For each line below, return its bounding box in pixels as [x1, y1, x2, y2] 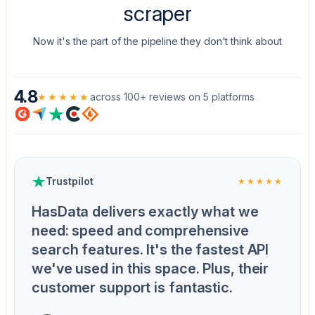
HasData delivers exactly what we [32, 203, 259, 220]
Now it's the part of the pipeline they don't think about [33, 35, 282, 47]
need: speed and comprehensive [32, 222, 250, 239]
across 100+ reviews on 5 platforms [90, 91, 255, 103]
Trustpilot [46, 175, 94, 187]
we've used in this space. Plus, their [32, 260, 269, 277]
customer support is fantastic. [32, 279, 233, 296]
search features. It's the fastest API [32, 241, 269, 258]
